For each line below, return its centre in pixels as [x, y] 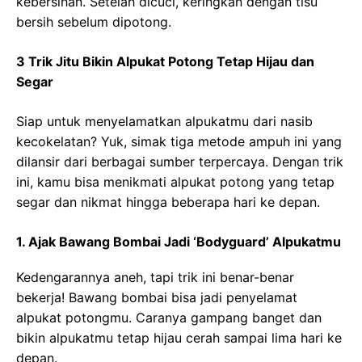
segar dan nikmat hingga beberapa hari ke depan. [168, 202]
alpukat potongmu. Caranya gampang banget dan [169, 318]
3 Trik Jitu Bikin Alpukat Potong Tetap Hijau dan [165, 61]
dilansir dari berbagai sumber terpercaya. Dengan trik [180, 162]
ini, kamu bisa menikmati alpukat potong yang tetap [175, 182]
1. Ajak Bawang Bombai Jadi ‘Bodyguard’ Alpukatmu [179, 242]
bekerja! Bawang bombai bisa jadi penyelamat [157, 297]
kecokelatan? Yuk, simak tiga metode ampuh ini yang [179, 141]
